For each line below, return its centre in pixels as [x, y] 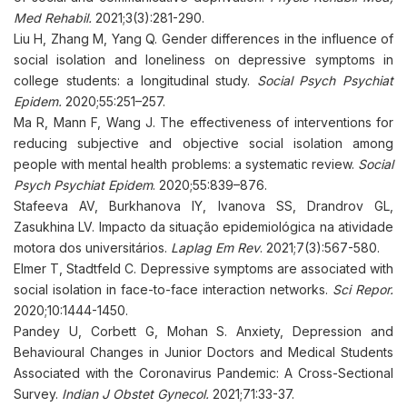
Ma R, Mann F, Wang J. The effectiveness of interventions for [203, 122]
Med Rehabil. [55, 18]
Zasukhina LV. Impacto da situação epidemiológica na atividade [203, 227]
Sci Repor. [363, 289]
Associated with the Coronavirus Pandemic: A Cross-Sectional [203, 373]
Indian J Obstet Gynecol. [135, 394]
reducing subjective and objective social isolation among [203, 143]
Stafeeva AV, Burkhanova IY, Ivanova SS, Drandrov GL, [203, 206]
